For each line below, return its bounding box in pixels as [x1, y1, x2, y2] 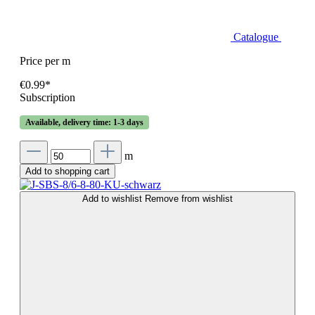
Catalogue [233, 31, 281, 44]
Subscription [20, 91, 75, 104]
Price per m [20, 55, 70, 67]
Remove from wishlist [145, 193, 233, 205]
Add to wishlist [82, 193, 145, 205]
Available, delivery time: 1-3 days [25, 117, 143, 128]
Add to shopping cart [25, 166, 110, 177]
